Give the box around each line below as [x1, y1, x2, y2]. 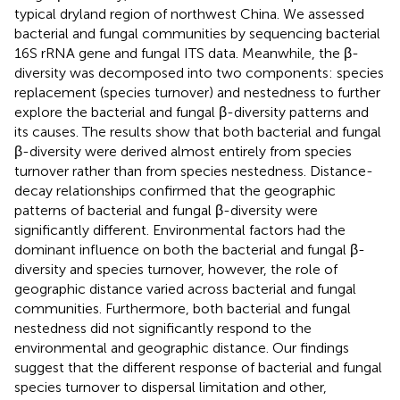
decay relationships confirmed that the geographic [14, 181, 336, 199]
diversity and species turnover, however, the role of [14, 260, 337, 278]
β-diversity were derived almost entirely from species [14, 142, 352, 160]
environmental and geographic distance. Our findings [14, 338, 349, 356]
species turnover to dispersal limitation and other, [14, 378, 327, 396]
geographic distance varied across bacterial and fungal [14, 279, 356, 297]
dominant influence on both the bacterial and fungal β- [14, 240, 365, 258]
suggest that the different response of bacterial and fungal [14, 358, 382, 376]
